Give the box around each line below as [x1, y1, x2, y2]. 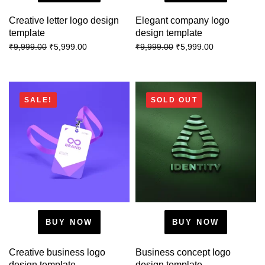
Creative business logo [9, 247, 105, 257]
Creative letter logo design [9, 15, 119, 26]
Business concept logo [135, 247, 231, 257]
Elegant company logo [135, 15, 230, 26]
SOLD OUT [151, 95, 198, 104]
